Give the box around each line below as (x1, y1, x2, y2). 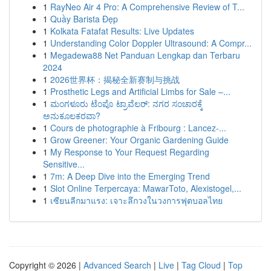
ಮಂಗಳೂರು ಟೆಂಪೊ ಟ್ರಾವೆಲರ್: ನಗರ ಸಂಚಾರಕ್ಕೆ (50, 97, 203, 109)
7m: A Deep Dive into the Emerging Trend (50, 170, 210, 182)
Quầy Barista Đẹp (50, 13, 118, 25)
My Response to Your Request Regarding (50, 146, 209, 158)
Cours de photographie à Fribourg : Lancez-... (50, 122, 226, 134)
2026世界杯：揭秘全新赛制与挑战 (50, 73, 180, 85)
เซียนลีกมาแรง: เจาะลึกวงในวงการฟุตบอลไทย (50, 194, 223, 206)
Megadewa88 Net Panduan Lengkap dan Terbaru (50, 49, 240, 61)
